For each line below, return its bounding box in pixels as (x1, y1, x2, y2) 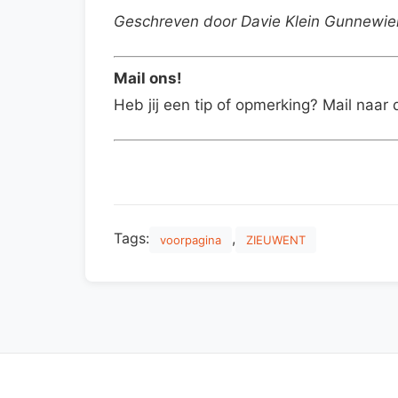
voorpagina (160, 232, 221, 247)
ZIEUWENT (246, 232, 306, 247)
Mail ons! (114, 69, 182, 88)
